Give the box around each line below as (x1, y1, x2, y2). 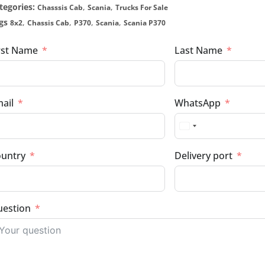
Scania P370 (124, 18, 166, 28)
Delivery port (174, 149, 232, 163)
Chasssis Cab (37, 2, 83, 13)
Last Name (174, 44, 222, 57)
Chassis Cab (27, 18, 69, 28)
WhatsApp (174, 96, 221, 110)
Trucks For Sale (115, 2, 168, 13)
